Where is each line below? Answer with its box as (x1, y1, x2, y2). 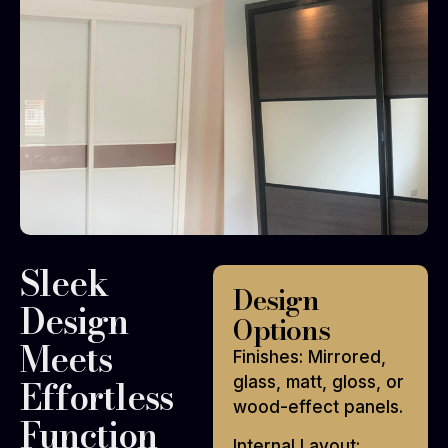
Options (233, 307, 331, 351)
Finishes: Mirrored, (233, 346, 387, 367)
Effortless (20, 370, 173, 424)
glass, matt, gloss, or (233, 371, 405, 392)
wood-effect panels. (233, 396, 404, 417)
